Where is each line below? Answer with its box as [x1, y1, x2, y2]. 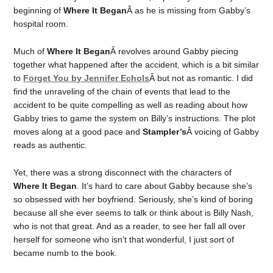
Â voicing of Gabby [186, 126, 260, 136]
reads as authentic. [13, 140, 88, 150]
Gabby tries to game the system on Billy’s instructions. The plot [13, 113, 256, 123]
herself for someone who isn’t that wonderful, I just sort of [13, 234, 235, 244]
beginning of [13, 5, 64, 15]
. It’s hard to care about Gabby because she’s [77, 180, 253, 191]
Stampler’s [143, 126, 187, 136]
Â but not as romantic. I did [149, 73, 253, 83]
